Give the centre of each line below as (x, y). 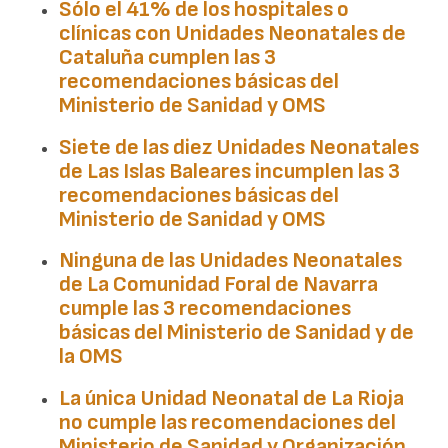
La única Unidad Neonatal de (195, 398)
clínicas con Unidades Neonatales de (233, 33)
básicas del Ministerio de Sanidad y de (237, 333)
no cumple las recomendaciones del (228, 422)
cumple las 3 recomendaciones (205, 309)
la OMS (91, 357)
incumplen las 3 (326, 171)
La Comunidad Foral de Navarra (233, 285)
